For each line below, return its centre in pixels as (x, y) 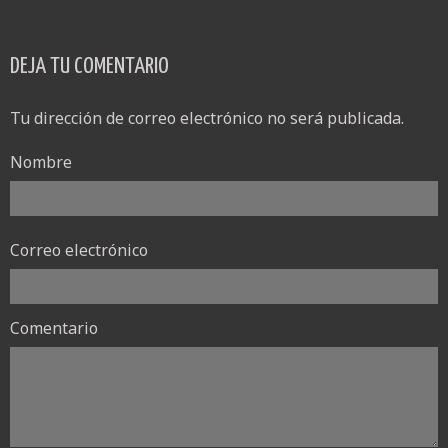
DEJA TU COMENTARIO (89, 67)
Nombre (41, 162)
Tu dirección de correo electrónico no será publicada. (207, 118)
